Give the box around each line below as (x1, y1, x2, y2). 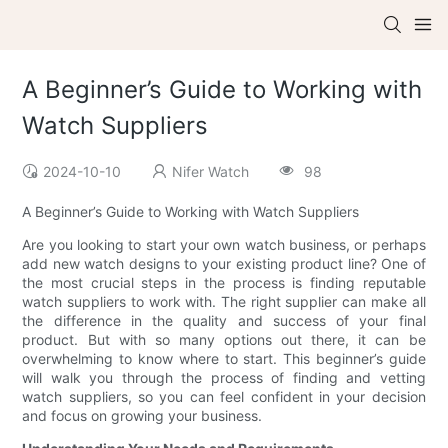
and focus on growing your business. (22, 407, 263, 425)
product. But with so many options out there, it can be (22, 331, 426, 349)
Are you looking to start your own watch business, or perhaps (22, 236, 426, 254)
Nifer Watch (172, 163, 250, 181)
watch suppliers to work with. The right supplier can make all (22, 293, 426, 311)
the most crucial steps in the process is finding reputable (22, 274, 426, 292)
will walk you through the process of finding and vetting (22, 369, 426, 387)
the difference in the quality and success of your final (22, 312, 426, 330)
